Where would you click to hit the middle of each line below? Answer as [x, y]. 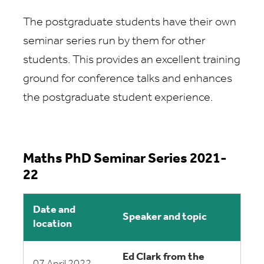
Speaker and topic [166, 217]
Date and [54, 210]
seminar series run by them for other [114, 41]
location [52, 224]
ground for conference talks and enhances [128, 79]
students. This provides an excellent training [132, 60]
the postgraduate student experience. [118, 98]
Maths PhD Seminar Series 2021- [125, 159]
